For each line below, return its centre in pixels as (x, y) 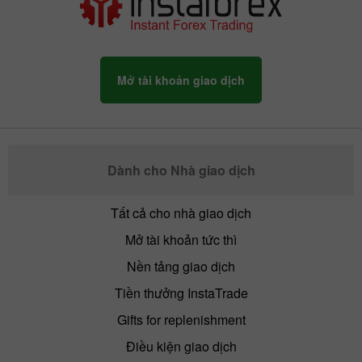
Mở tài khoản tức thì (181, 239)
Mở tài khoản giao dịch (181, 80)
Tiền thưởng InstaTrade (181, 293)
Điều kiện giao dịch (181, 346)
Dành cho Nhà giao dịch (181, 170)
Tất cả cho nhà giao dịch (181, 213)
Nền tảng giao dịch (181, 266)
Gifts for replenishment (181, 319)
